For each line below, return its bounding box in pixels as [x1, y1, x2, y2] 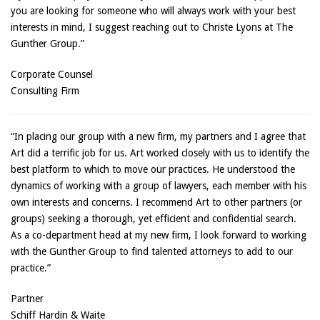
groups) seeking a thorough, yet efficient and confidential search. [11, 213, 296, 224]
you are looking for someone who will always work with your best [11, 5, 296, 16]
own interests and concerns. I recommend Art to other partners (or [11, 196, 302, 208]
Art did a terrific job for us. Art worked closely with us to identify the [11, 147, 309, 159]
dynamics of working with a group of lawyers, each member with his [11, 180, 306, 191]
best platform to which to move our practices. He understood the [11, 164, 295, 175]
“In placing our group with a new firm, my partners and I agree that [11, 131, 306, 142]
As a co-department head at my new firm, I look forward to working [11, 229, 306, 241]
